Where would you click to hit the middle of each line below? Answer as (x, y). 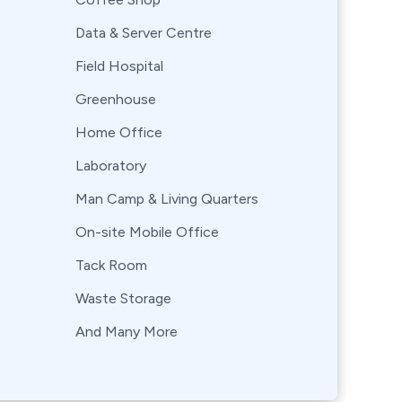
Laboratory (111, 166)
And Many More (127, 332)
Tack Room (111, 265)
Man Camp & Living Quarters (167, 199)
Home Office (119, 132)
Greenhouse (116, 99)
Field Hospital (119, 66)
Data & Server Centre (144, 33)
